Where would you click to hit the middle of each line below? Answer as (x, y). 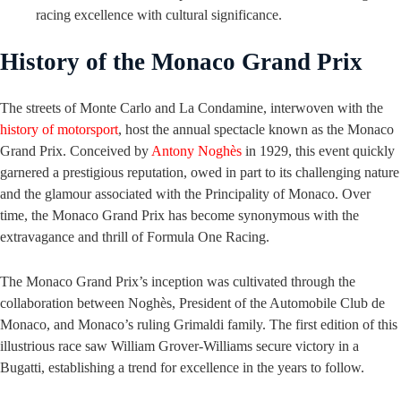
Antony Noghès (196, 151)
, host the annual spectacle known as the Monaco (256, 130)
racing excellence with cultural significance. (159, 15)
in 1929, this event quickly (318, 151)
